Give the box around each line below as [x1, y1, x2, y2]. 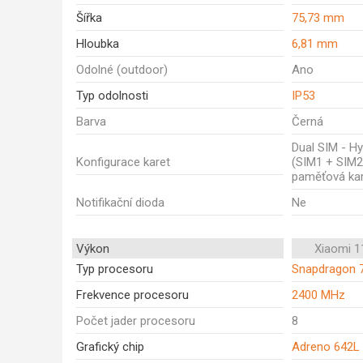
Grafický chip [76, 340, 144, 354]
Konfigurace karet [76, 155, 170, 169]
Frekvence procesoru [76, 288, 189, 302]
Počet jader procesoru [76, 314, 195, 328]
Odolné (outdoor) [76, 62, 168, 77]
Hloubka [76, 36, 119, 51]
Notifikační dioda [76, 195, 164, 210]
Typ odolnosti [76, 88, 148, 103]
